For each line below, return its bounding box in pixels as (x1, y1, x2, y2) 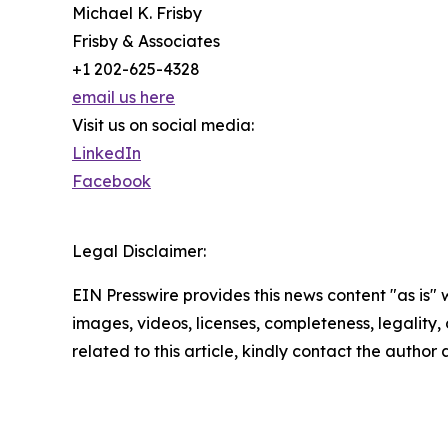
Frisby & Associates (72, 31, 220, 52)
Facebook (72, 171, 151, 192)
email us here (72, 87, 175, 108)
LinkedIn (72, 143, 141, 164)
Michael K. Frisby (72, 3, 202, 24)
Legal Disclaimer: (72, 241, 206, 262)
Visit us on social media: (72, 115, 254, 136)
